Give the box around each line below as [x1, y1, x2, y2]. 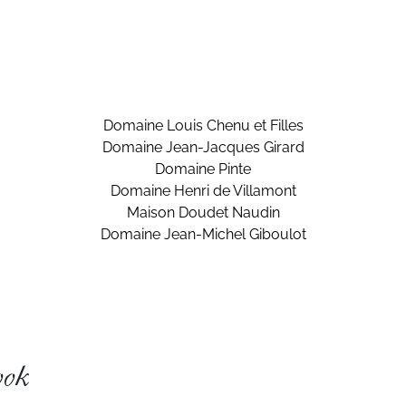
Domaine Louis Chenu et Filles [102, 117, 304, 134]
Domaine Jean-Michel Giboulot [100, 226, 306, 243]
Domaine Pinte [155, 160, 251, 178]
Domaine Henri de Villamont [110, 182, 296, 199]
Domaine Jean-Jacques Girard [101, 139, 304, 156]
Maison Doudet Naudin [126, 204, 280, 221]
